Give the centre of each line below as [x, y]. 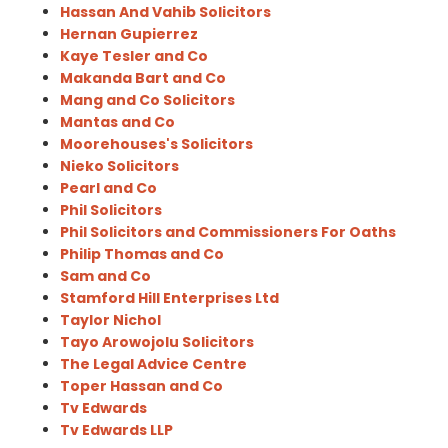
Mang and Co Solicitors [147, 100]
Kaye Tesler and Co [134, 56]
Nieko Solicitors [119, 166]
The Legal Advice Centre [153, 364]
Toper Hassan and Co [141, 386]
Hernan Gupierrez [129, 34]
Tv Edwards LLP [116, 430]
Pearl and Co [108, 188]
